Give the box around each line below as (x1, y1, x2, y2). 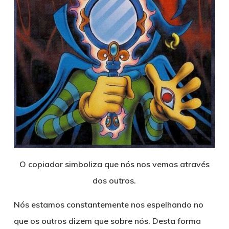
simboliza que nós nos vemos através (62, 159, 210, 169)
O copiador (19, 159, 63, 169)
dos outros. (93, 175, 136, 186)
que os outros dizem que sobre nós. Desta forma (13, 216, 201, 226)
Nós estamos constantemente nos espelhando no (13, 199, 203, 210)
